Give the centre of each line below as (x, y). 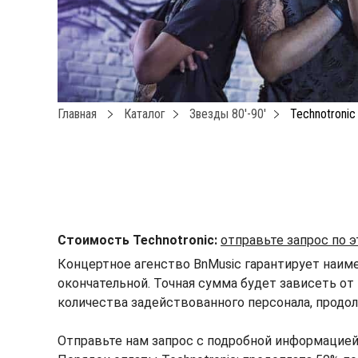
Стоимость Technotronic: (137, 240)
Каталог (145, 114)
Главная (77, 114)
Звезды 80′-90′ (228, 114)
